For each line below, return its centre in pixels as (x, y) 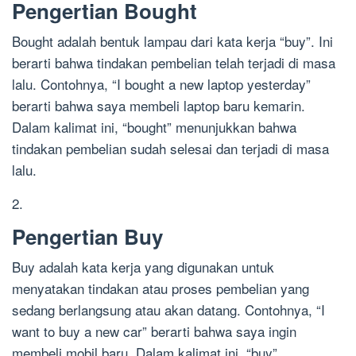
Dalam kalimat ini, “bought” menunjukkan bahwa (154, 127)
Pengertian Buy (87, 237)
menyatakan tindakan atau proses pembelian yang (161, 288)
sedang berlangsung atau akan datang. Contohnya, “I (168, 310)
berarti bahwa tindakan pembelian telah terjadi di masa (174, 63)
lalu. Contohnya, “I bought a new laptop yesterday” (161, 84)
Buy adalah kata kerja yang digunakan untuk (143, 267)
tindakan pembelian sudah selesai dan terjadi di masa (170, 149)
